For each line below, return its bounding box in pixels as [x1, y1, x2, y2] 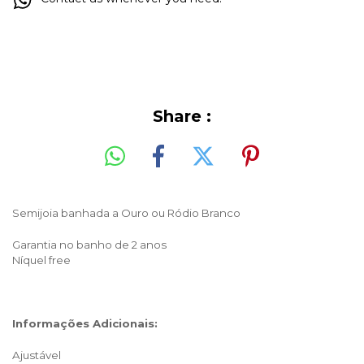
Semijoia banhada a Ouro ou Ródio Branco [12, 206, 240, 219]
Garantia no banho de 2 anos [12, 237, 167, 251]
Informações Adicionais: [12, 316, 158, 330]
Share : [153, 106, 211, 126]
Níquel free [12, 253, 71, 266]
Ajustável [12, 348, 61, 362]
